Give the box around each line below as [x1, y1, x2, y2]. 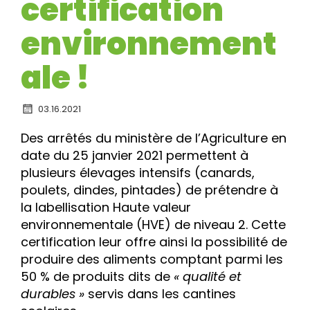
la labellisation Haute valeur [21, 199, 191, 216]
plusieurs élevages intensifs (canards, [21, 164, 255, 181]
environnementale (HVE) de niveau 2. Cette [21, 216, 286, 233]
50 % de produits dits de [21, 268, 174, 285]
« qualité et [174, 268, 241, 285]
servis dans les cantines [84, 285, 236, 302]
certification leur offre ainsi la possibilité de [21, 233, 287, 250]
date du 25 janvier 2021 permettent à [21, 147, 248, 164]
